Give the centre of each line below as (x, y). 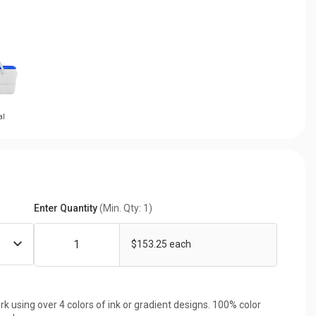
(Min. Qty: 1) (126, 208)
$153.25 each (161, 244)
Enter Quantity (66, 208)
